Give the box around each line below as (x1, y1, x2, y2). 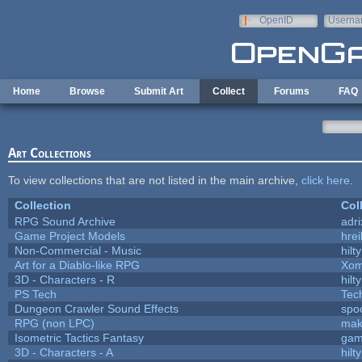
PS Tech (14, 287, 57, 301)
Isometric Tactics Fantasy (14, 330, 144, 344)
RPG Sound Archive (14, 214, 116, 228)
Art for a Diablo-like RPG (14, 258, 140, 271)
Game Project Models (14, 229, 125, 242)
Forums (274, 86, 309, 97)
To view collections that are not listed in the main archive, (7, 173, 301, 187)
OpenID (259, 15, 293, 26)
